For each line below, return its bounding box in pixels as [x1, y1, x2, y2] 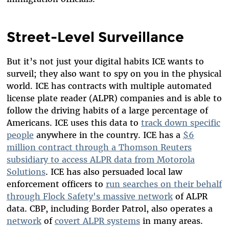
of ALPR [172, 191, 208, 202]
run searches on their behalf [105, 179, 222, 190]
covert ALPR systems [54, 216, 140, 226]
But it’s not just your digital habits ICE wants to [6, 56, 204, 67]
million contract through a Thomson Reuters [6, 142, 192, 153]
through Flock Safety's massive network [6, 191, 173, 202]
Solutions [6, 167, 45, 177]
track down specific [141, 118, 220, 128]
